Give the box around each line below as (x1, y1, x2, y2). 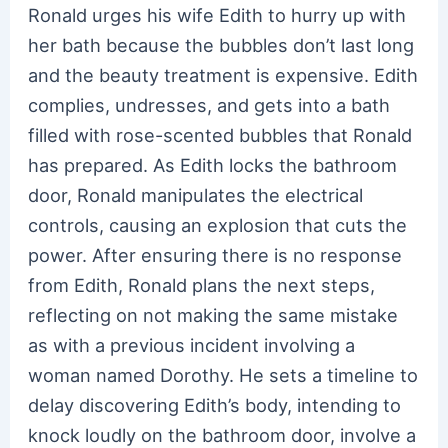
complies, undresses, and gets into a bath (28, 93, 391, 116)
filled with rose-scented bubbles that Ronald (28, 123, 413, 146)
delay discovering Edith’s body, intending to (28, 393, 402, 416)
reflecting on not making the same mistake (28, 303, 399, 326)
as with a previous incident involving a (28, 333, 356, 356)
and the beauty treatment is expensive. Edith (28, 63, 419, 86)
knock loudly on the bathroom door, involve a (28, 423, 417, 446)
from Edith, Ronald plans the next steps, (28, 273, 376, 296)
